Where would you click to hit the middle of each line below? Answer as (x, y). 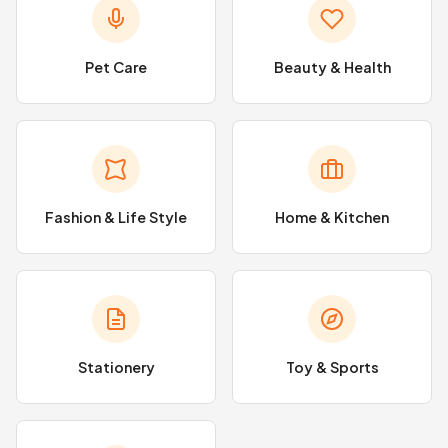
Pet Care (116, 67)
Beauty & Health (332, 67)
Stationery (116, 367)
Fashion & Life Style (116, 217)
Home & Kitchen (332, 217)
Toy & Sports (332, 367)
